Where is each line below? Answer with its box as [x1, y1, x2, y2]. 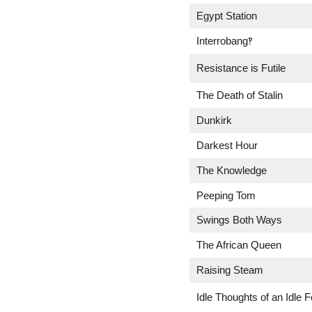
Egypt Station [196, 10, 257, 22]
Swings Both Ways [196, 214, 282, 226]
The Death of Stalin [196, 89, 283, 101]
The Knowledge [196, 164, 267, 176]
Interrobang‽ [196, 35, 253, 47]
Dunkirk [196, 114, 232, 126]
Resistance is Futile [196, 62, 286, 74]
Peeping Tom [196, 189, 256, 201]
